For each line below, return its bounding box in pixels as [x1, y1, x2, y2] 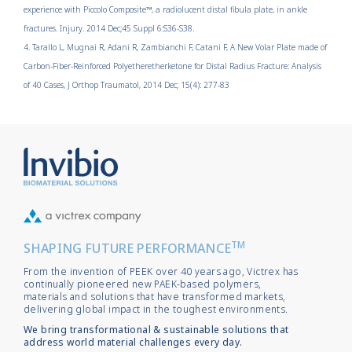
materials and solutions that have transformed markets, [24, 290, 286, 304]
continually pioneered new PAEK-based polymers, [24, 277, 262, 291]
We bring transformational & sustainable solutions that [24, 323, 289, 337]
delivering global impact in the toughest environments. [24, 302, 288, 317]
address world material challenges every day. [24, 335, 243, 350]
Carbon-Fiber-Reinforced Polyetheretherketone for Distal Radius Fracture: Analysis [24, 60, 321, 71]
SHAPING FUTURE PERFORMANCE [24, 240, 231, 258]
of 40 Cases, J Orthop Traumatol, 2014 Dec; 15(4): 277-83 [24, 79, 229, 90]
